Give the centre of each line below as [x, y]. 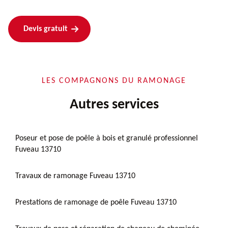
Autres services [114, 105]
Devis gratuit [46, 29]
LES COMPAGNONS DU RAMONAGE [114, 81]
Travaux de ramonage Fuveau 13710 [75, 176]
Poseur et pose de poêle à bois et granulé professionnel [107, 138]
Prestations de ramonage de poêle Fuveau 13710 [96, 202]
